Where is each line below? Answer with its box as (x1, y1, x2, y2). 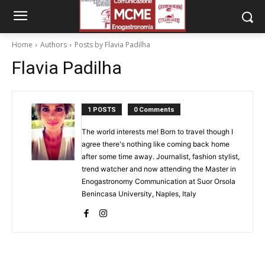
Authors (40, 40, 67, 50)
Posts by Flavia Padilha (75, 40, 150, 50)
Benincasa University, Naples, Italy (82, 189, 196, 198)
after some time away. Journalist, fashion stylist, (82, 152, 240, 161)
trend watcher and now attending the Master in (82, 164, 236, 173)
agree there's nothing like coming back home (82, 140, 230, 148)
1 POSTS (88, 106, 116, 114)
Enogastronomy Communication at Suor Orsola (82, 177, 235, 186)
